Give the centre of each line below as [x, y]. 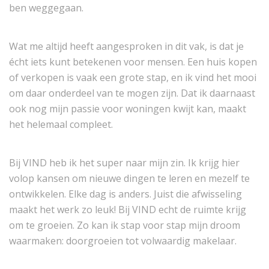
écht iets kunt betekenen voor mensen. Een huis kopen [133, 62]
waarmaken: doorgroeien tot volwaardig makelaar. [123, 241]
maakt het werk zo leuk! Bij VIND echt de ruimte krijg [128, 210]
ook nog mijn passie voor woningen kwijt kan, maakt [128, 109]
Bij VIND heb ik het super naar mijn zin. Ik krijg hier [124, 163]
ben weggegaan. [46, 8]
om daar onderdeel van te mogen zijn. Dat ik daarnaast [132, 93]
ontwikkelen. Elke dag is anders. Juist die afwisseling [125, 194]
